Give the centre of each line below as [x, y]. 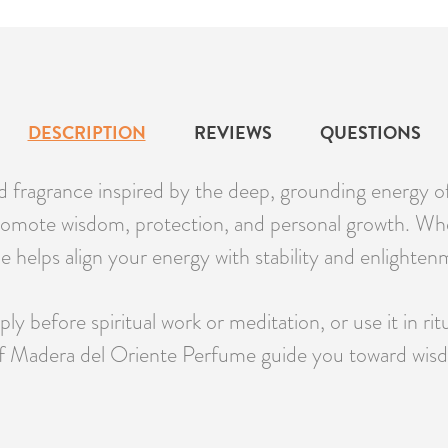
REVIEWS [232, 133]
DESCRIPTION [86, 133]
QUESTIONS [370, 133]
